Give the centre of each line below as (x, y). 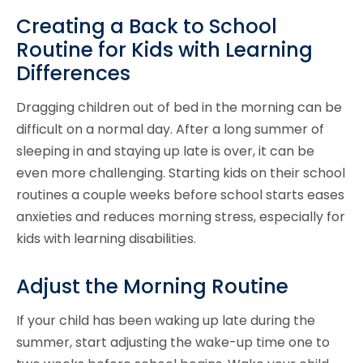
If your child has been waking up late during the (166, 320)
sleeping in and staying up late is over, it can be (165, 151)
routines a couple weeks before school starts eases (180, 195)
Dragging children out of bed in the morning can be (179, 107)
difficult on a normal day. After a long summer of (170, 129)
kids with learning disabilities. (106, 239)
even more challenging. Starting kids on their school (181, 173)
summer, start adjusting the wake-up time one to (173, 342)
